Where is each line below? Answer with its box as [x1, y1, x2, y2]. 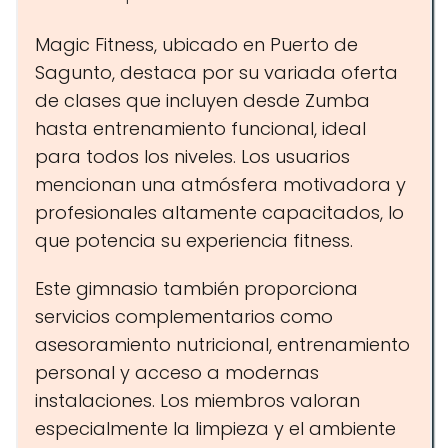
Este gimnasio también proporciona [35, 276, 358, 301]
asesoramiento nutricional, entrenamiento [35, 332, 410, 357]
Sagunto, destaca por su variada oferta [35, 60, 398, 85]
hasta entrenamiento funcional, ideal [35, 116, 366, 141]
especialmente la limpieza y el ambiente [35, 416, 396, 441]
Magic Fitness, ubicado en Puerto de [35, 32, 358, 57]
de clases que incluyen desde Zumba [35, 88, 370, 113]
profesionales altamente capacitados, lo [35, 200, 404, 225]
